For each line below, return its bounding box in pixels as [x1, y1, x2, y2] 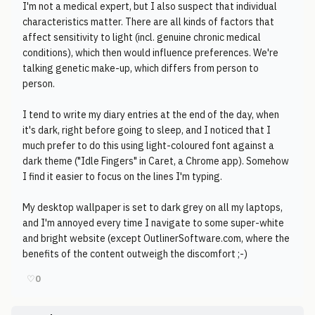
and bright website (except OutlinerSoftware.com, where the [22, 232, 290, 245]
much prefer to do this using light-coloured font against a [22, 139, 274, 152]
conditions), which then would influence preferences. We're [22, 46, 278, 59]
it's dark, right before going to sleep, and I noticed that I [22, 124, 271, 136]
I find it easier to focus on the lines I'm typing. [22, 170, 222, 183]
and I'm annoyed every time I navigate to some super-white [22, 217, 284, 229]
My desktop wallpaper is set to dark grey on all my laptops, [22, 201, 283, 214]
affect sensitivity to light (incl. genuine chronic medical [22, 31, 261, 44]
